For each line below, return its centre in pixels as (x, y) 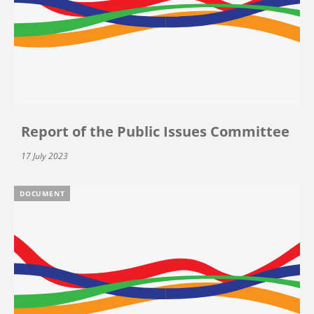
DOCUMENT (42, 194)
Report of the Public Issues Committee (155, 132)
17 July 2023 (45, 156)
